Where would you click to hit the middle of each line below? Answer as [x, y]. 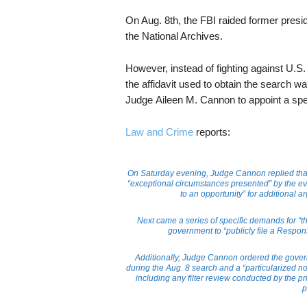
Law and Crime [159, 132]
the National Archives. [174, 36]
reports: [211, 132]
